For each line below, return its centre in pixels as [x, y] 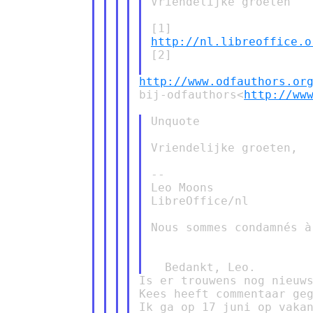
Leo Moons [182, 187]
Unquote [175, 121]
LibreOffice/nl [199, 201]
